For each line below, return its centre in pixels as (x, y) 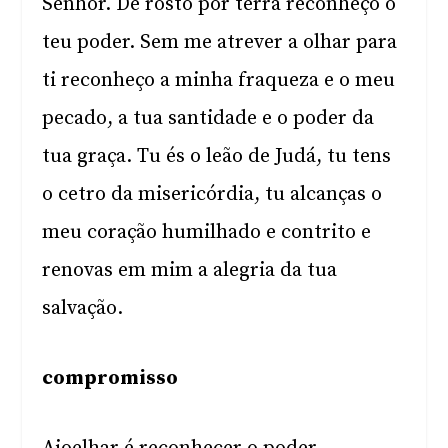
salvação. (83, 308)
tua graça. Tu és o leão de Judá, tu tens (217, 156)
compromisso (110, 378)
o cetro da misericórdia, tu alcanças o (212, 194)
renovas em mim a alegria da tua (190, 270)
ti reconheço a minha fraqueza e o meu (219, 80)
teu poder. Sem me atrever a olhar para (220, 42)
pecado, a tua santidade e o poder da (208, 118)
